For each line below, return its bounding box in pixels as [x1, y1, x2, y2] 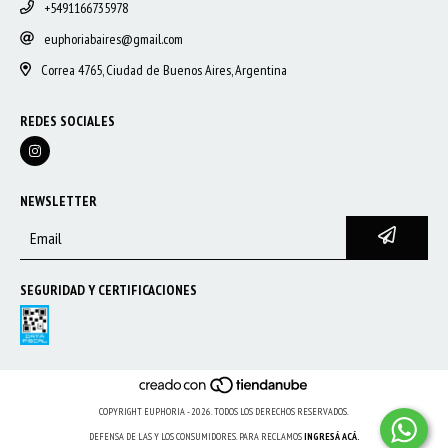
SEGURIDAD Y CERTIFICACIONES [20, 281, 197, 300]
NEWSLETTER [20, 192, 97, 211]
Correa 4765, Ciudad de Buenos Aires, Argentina [40, 61, 287, 80]
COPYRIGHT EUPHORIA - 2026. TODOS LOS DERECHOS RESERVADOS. [99, 404, 349, 418]
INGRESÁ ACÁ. [303, 429, 360, 443]
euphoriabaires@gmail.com [44, 30, 183, 49]
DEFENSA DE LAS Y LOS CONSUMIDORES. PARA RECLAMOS [88, 429, 302, 443]
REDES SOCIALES [20, 112, 115, 131]
